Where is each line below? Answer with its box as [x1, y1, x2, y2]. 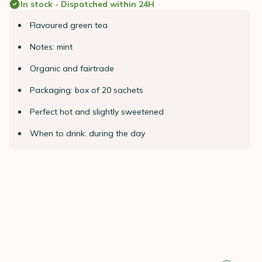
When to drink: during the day [29, 128, 145, 139]
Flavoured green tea [29, 20, 108, 30]
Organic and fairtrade [29, 63, 114, 74]
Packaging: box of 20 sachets [29, 85, 143, 95]
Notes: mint [29, 42, 73, 52]
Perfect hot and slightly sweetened [29, 106, 164, 117]
